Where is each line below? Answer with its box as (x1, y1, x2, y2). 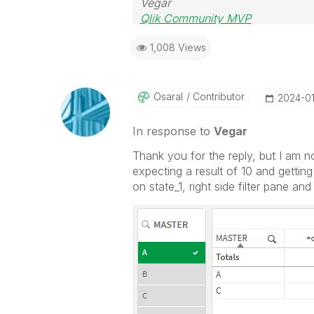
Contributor (189, 90, 245, 102)
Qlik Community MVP (139, 11, 251, 25)
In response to (132, 124, 214, 138)
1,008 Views (149, 41, 206, 53)
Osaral (153, 90, 183, 102)
